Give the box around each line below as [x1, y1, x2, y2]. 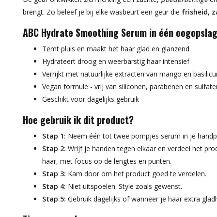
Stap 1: [42, 131, 66, 140]
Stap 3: [42, 169, 66, 178]
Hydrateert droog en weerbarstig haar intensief [42, 57, 189, 66]
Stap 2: [42, 144, 66, 153]
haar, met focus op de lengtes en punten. [42, 156, 171, 166]
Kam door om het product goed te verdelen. [66, 169, 206, 178]
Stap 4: [42, 182, 66, 191]
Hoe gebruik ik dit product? [23, 112, 134, 127]
